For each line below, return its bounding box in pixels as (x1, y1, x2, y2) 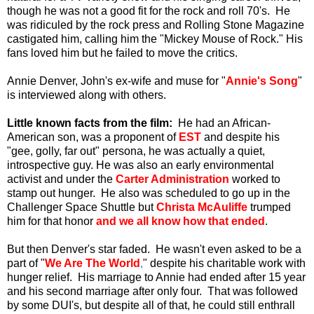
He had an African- (172, 116, 271, 129)
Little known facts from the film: (7, 116, 172, 129)
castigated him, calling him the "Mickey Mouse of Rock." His (7, 32, 303, 45)
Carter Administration (116, 172, 229, 185)
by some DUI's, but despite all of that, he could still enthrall (7, 299, 295, 311)
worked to (229, 172, 280, 185)
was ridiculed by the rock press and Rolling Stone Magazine (7, 18, 304, 31)
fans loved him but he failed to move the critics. (7, 46, 238, 59)
